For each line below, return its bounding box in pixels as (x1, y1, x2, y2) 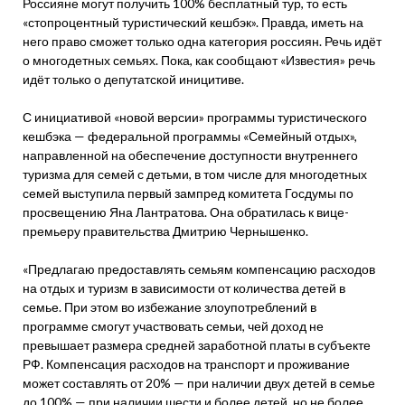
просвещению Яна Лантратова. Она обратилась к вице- (23, 204, 349, 220)
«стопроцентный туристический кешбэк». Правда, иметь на (23, 14, 363, 30)
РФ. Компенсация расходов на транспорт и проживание (23, 356, 350, 372)
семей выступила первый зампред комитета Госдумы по (23, 185, 353, 201)
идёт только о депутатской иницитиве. (23, 71, 244, 87)
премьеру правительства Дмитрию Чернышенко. (23, 223, 308, 239)
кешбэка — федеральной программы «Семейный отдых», (23, 128, 357, 144)
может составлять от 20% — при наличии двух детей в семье (23, 375, 375, 391)
